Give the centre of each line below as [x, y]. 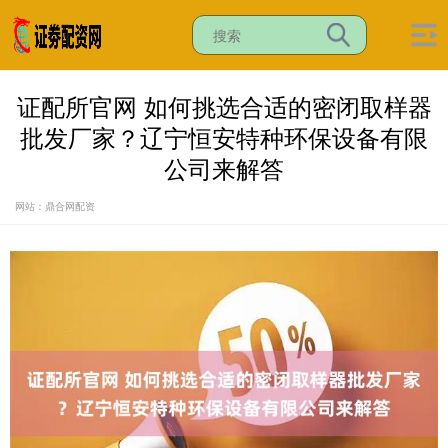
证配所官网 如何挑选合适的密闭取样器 [224, 106]
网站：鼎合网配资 [55, 206]
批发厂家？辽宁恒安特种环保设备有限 [224, 137]
